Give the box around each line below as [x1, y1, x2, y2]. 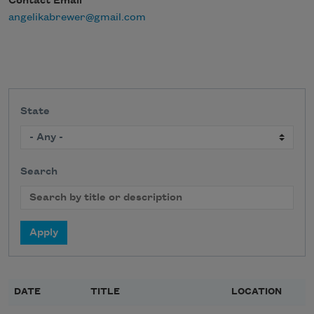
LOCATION [231, 287, 282, 297]
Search [20, 166, 57, 178]
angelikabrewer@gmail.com [8, 11, 146, 23]
